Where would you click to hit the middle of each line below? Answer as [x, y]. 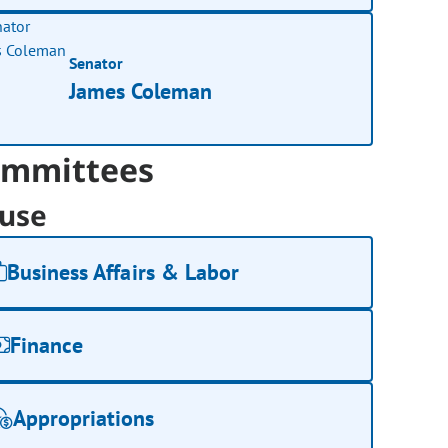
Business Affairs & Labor [123, 272]
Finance [47, 345]
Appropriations [84, 418]
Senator [96, 62]
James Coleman [141, 90]
